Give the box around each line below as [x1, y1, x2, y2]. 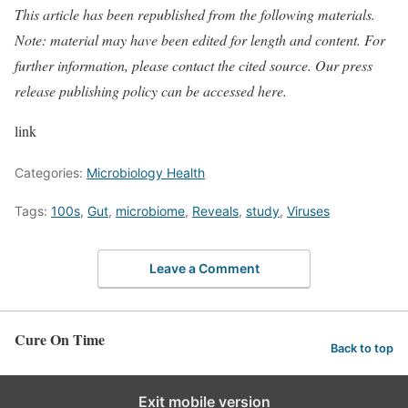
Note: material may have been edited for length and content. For [15, 30, 385, 49]
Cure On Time [15, 328, 105, 350]
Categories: [15, 165, 87, 180]
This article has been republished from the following [15, 5, 318, 24]
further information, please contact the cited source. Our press [15, 56, 372, 75]
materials [318, 5, 372, 24]
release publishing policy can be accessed [15, 81, 258, 100]
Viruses [287, 203, 330, 219]
